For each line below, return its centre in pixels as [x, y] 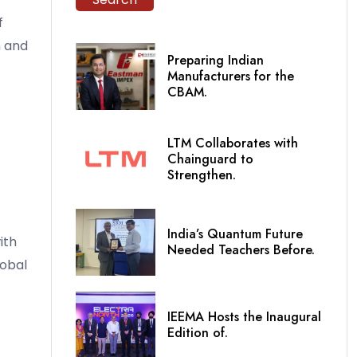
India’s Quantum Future [235, 234]
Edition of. [198, 333]
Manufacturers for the [231, 76]
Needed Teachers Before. [241, 250]
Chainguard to [210, 159]
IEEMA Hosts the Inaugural [244, 317]
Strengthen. [202, 175]
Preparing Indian [216, 61]
